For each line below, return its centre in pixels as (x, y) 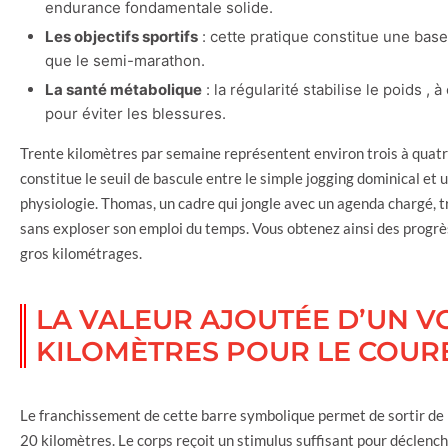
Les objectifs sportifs (121, 36)
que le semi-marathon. (125, 60)
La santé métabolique (123, 89)
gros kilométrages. (81, 252)
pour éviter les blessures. (135, 113)
